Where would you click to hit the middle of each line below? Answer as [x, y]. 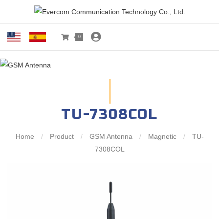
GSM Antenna [111, 137]
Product [62, 137]
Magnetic [162, 137]
